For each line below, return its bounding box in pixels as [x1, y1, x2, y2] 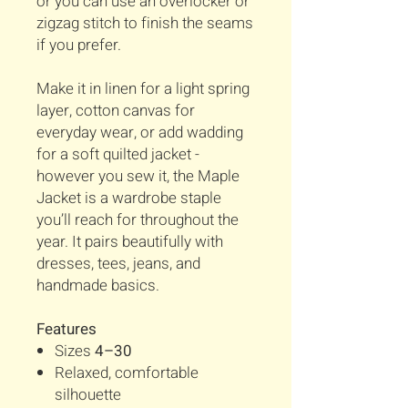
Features [36, 318, 97, 342]
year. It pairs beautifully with [36, 230, 223, 254]
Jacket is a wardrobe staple [36, 187, 221, 210]
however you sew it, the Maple [36, 165, 240, 189]
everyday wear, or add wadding [36, 121, 243, 145]
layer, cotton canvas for [36, 99, 195, 123]
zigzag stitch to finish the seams [36, 12, 253, 36]
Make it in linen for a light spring [36, 77, 250, 101]
